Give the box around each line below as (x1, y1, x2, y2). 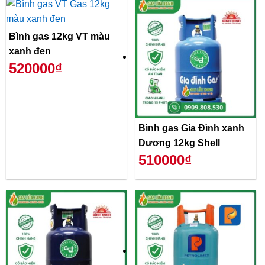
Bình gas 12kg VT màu (9, 31, 110, 42)
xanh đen (9, 46, 51, 57)
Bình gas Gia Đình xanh (138, 122, 244, 133)
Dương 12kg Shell (138, 137, 220, 148)
